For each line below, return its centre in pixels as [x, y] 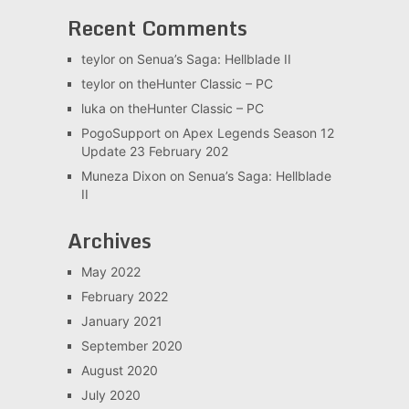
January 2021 [121, 320]
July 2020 [110, 394]
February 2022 [124, 296]
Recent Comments [157, 27]
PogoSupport [121, 132]
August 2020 [119, 370]
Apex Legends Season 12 [258, 132]
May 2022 [110, 271]
